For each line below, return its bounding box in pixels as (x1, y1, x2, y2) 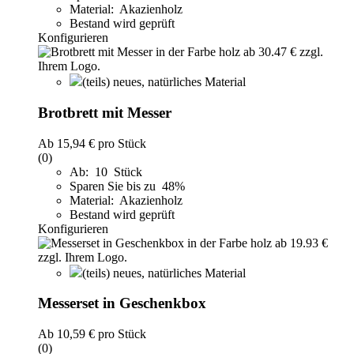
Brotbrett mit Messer (38, 104, 171, 121)
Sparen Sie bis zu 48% (70, 179, 188, 193)
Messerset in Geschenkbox (38, 295, 206, 312)
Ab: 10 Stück (70, 164, 142, 179)
